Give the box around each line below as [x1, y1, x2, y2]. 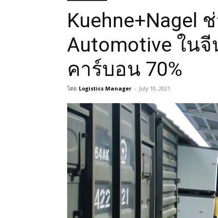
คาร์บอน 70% [67, 57, 182, 81]
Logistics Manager [79, 85, 131, 92]
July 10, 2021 [139, 85, 170, 92]
